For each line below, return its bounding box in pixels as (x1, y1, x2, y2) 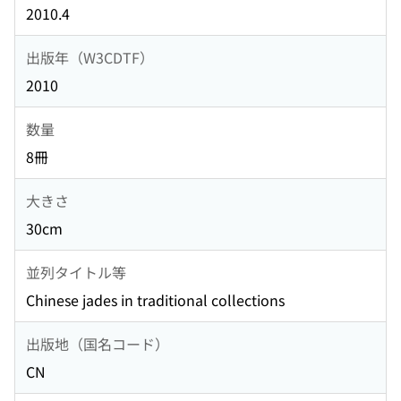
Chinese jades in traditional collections (26, 289, 285, 311)
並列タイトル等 (26, 260, 126, 283)
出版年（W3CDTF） (26, 46, 154, 68)
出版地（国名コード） (26, 332, 169, 354)
